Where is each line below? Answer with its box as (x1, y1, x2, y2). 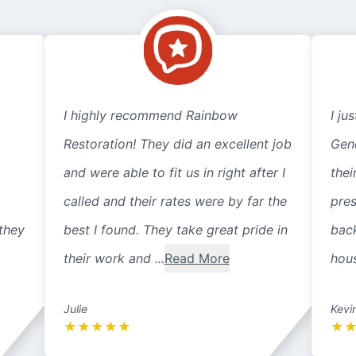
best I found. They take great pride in (63, 222, 288, 238)
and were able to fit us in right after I (63, 164, 285, 180)
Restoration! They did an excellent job (63, 136, 292, 152)
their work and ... (63, 250, 164, 266)
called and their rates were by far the (63, 193, 287, 209)
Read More (164, 250, 230, 266)
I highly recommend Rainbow (63, 107, 238, 123)
